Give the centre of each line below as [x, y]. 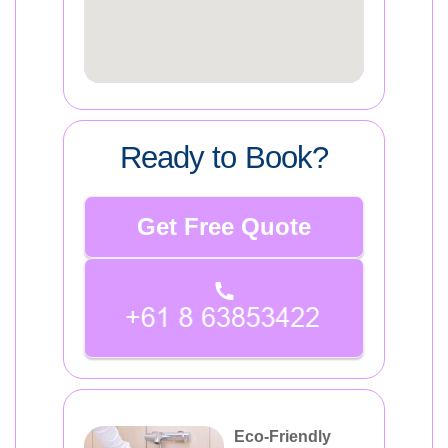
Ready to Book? [224, 157]
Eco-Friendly [282, 436]
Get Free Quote [224, 226]
